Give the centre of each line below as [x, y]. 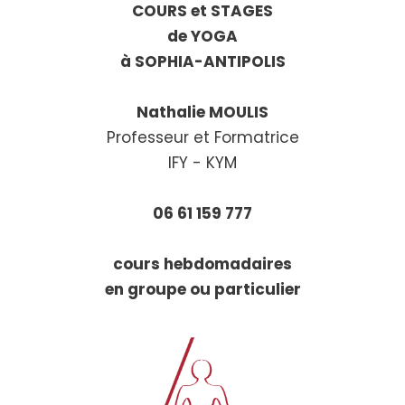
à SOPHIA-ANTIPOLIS [202, 62]
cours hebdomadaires [202, 264]
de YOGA [202, 37]
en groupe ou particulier [202, 290]
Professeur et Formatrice [202, 138]
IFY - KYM [202, 163]
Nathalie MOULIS [202, 113]
